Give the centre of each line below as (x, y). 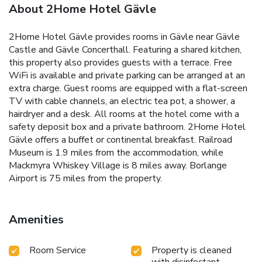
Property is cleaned (192, 251)
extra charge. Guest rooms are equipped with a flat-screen (128, 89)
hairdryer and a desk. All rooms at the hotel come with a (124, 114)
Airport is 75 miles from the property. (85, 179)
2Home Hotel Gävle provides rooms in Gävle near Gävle (124, 37)
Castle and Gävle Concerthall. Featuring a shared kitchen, (125, 50)
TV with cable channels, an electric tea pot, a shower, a (122, 101)
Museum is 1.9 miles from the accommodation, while (116, 153)
